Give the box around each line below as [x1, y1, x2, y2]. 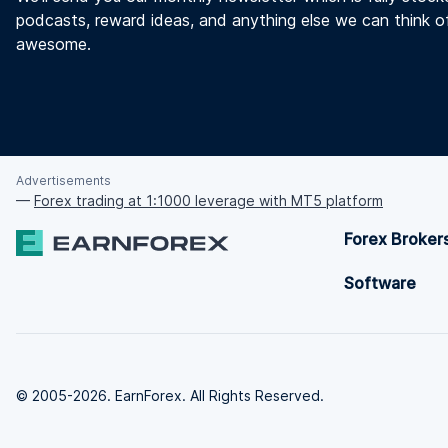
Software [344, 273, 416, 294]
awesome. [16, 34, 91, 55]
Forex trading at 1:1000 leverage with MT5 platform [34, 192, 383, 210]
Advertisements [16, 173, 111, 189]
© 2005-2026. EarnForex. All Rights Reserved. [16, 387, 324, 405]
